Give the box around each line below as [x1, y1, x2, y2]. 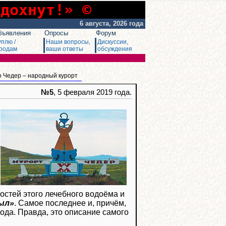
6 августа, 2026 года [80, 20, 145, 27]
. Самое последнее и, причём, [14, 198, 126, 207]
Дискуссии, [97, 38, 128, 45]
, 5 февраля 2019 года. [53, 88, 132, 96]
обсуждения [97, 45, 132, 52]
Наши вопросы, [46, 38, 90, 45]
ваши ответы [46, 45, 83, 52]
